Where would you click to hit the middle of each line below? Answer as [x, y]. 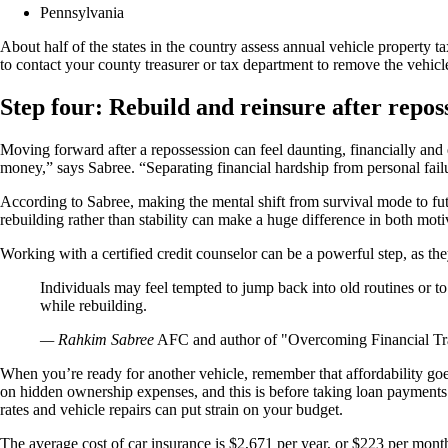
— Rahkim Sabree [97, 340]
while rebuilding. [93, 306]
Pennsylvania [82, 13]
